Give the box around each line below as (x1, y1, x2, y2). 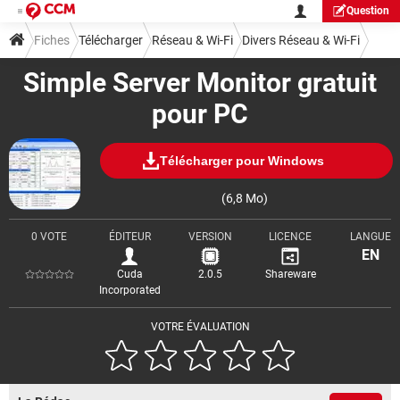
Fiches (34, 33, 70, 47)
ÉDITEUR (108, 230, 151, 243)
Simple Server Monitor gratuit (23, 67, 377, 98)
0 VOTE (31, 230, 67, 243)
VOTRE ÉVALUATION (150, 321, 250, 333)
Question (346, 4, 389, 17)
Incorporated (98, 284, 161, 296)
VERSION (187, 230, 232, 243)
